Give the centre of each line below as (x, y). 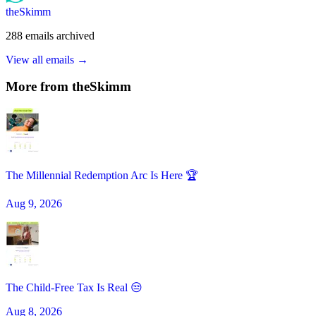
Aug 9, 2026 (34, 204)
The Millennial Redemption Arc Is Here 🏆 (102, 176)
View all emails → (47, 59)
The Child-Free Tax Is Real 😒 (74, 288)
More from (39, 87)
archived (75, 35)
